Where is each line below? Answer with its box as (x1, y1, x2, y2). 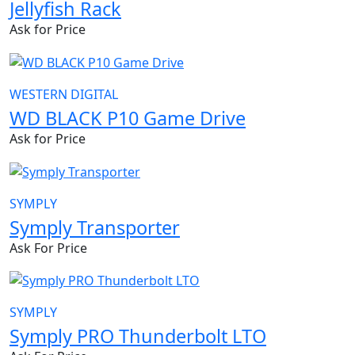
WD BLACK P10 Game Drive (10, 105, 246, 131)
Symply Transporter (10, 214, 180, 240)
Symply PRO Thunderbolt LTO (10, 323, 266, 349)
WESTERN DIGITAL (10, 85, 118, 103)
